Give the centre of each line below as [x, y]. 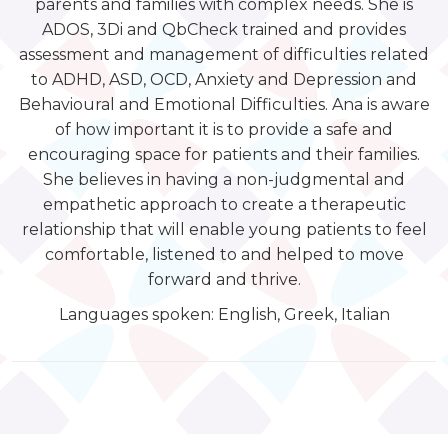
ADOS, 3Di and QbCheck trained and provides [224, 29]
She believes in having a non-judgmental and [224, 179]
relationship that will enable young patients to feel [224, 229]
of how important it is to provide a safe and [224, 129]
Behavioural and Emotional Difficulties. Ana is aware [224, 104]
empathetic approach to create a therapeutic [224, 204]
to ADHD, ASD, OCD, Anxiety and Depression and [224, 79]
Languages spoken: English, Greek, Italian [224, 314]
